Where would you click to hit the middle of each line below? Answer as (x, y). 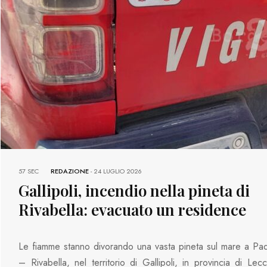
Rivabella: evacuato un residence (133, 209)
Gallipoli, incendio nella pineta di (134, 190)
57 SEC (29, 171)
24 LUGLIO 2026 (118, 171)
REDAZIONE (70, 171)
